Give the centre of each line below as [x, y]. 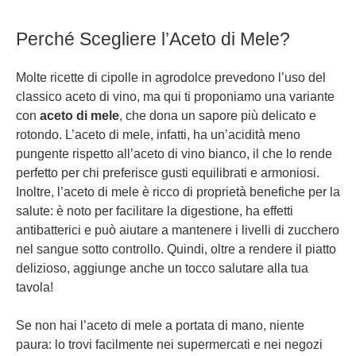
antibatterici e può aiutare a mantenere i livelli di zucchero [178, 230]
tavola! [35, 287]
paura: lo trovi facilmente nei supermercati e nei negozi [169, 344]
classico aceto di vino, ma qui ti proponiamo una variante [175, 96]
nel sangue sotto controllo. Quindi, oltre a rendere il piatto [176, 249]
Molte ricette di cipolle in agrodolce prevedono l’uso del [171, 77]
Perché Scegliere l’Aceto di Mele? [153, 39]
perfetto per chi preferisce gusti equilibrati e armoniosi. [168, 172]
